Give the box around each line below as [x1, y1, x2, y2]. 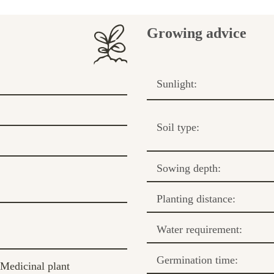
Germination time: [157, 253, 238, 266]
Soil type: [157, 120, 199, 133]
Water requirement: [157, 223, 242, 235]
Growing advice [147, 24, 246, 41]
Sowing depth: [157, 161, 221, 174]
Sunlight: [157, 77, 197, 90]
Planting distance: [157, 192, 235, 205]
